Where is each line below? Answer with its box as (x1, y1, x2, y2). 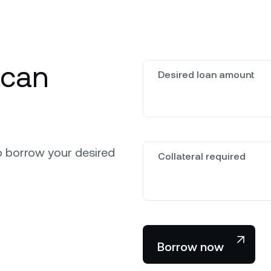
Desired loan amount (158, 68, 254, 80)
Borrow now (157, 239, 224, 254)
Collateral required (158, 150, 246, 162)
